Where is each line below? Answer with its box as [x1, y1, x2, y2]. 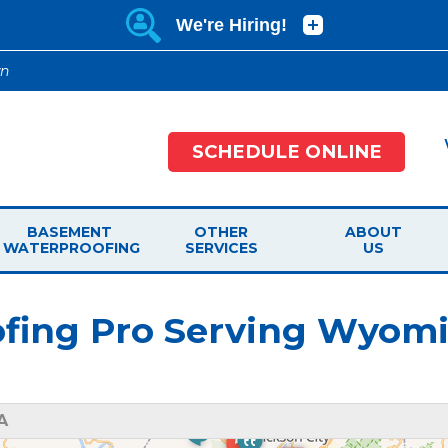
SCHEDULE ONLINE [191, 139, 382, 163]
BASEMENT [26, 223, 112, 242]
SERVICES [184, 239, 258, 258]
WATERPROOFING [3, 239, 140, 258]
